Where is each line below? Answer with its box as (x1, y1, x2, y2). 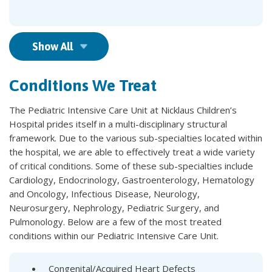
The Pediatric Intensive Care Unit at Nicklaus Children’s (9, 104, 237, 117)
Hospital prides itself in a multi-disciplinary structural (9, 118, 227, 131)
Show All (32, 40, 73, 53)
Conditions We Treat (9, 76, 157, 95)
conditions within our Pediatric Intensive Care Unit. (9, 229, 219, 242)
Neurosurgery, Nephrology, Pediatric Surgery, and (9, 202, 219, 214)
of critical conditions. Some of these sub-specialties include (9, 160, 253, 172)
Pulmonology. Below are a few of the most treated (9, 216, 222, 228)
